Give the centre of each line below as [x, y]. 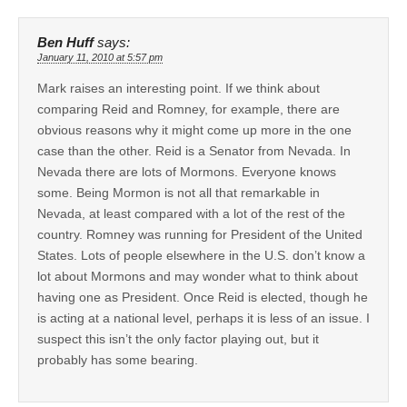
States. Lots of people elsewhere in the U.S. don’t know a [201, 255]
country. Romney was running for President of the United [200, 234]
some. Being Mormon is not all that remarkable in [179, 192]
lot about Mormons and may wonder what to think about [198, 276]
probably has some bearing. [118, 359]
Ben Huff [65, 42]
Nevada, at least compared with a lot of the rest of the [191, 213]
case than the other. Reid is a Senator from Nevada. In [194, 150]
